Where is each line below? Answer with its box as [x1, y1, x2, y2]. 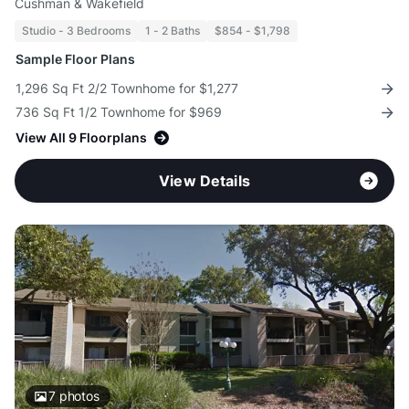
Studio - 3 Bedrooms [22, 24, 131, 38]
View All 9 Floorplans [16, 130, 147, 146]
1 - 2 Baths [145, 24, 200, 38]
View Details [159, 172, 250, 191]
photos [55, 388, 100, 404]
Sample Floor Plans [16, 51, 135, 68]
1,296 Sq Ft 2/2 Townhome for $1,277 [16, 80, 238, 97]
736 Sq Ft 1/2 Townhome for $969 [16, 104, 222, 121]
